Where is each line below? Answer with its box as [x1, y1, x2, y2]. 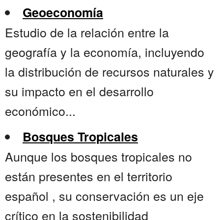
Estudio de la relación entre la [5, 23, 169, 41]
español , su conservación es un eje [5, 187, 204, 205]
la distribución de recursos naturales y [5, 62, 214, 81]
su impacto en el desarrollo [5, 82, 154, 100]
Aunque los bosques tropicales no [5, 147, 192, 165]
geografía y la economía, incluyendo [5, 43, 204, 61]
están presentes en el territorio [5, 167, 172, 185]
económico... [5, 102, 76, 120]
